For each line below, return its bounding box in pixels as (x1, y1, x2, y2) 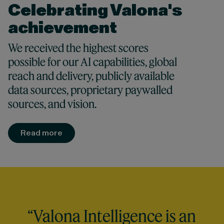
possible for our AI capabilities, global (7, 54, 177, 68)
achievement (7, 16, 117, 39)
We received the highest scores (7, 40, 148, 54)
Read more (20, 127, 62, 138)
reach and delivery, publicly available (7, 68, 174, 82)
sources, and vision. (7, 96, 96, 110)
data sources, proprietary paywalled (7, 82, 172, 96)
